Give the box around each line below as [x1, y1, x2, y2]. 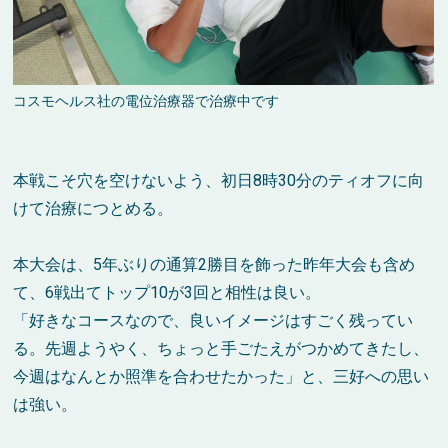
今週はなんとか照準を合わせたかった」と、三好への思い [13, 367, 430, 387]
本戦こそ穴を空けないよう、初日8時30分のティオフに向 [13, 171, 425, 191]
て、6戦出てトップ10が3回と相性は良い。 [13, 283, 322, 303]
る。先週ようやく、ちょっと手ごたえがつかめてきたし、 [13, 339, 430, 359]
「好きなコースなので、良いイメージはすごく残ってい [13, 311, 414, 331]
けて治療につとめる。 [13, 199, 174, 219]
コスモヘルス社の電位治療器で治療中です [13, 93, 280, 110]
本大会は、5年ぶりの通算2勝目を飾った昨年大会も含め [13, 255, 416, 275]
